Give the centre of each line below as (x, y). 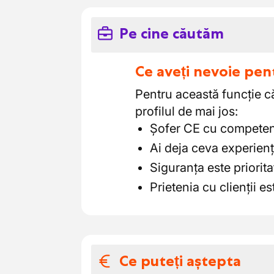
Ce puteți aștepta (180, 261)
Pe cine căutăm (172, 33)
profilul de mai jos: (187, 111)
